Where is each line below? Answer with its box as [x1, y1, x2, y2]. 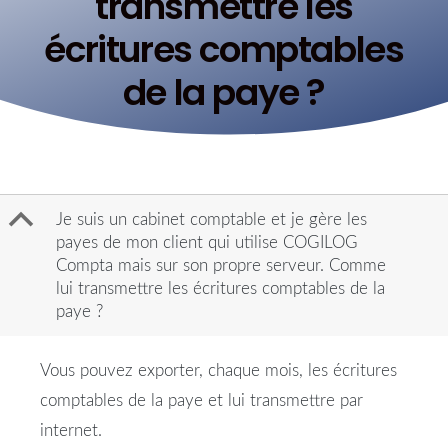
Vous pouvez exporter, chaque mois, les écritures [40, 362, 397, 380]
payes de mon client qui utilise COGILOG [56, 234, 358, 252]
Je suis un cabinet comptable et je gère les [56, 211, 367, 229]
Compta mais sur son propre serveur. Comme [56, 257, 386, 275]
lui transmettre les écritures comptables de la [56, 280, 385, 298]
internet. [40, 422, 102, 440]
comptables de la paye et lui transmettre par [40, 392, 363, 410]
